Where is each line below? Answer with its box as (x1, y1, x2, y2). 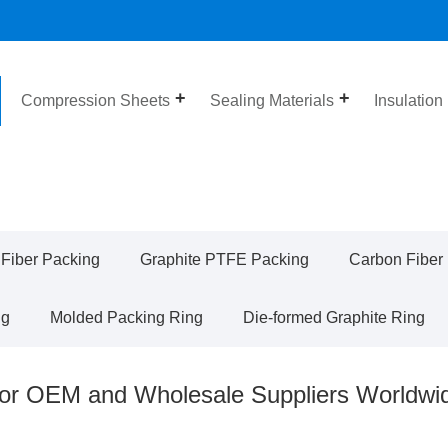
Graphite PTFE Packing (140, 250, 310, 268)
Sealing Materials (210, 91, 335, 109)
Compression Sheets (21, 91, 171, 109)
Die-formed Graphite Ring (243, 308, 426, 326)
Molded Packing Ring (50, 308, 204, 326)
